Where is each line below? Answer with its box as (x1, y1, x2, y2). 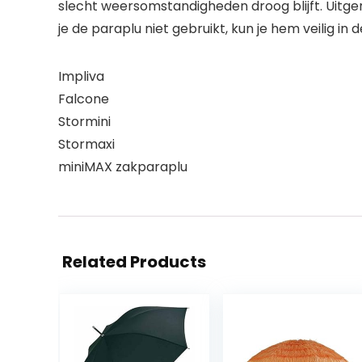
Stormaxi (58, 134, 115, 154)
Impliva (58, 66, 104, 86)
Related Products (62, 250, 206, 273)
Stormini (58, 112, 111, 131)
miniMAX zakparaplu (58, 157, 187, 176)
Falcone (58, 89, 109, 108)
